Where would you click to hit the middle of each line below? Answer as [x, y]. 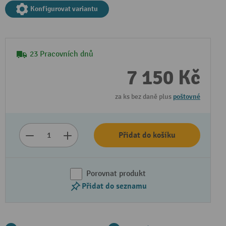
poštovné [187, 97]
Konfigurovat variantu [64, 9]
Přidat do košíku [147, 135]
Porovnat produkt [116, 174]
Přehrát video [84, 131]
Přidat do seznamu [114, 186]
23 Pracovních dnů [62, 54]
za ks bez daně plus [144, 97]
